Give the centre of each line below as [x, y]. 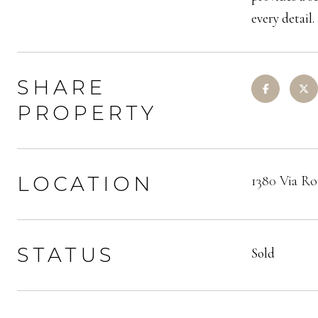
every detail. [283, 18]
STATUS [66, 255]
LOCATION [86, 184]
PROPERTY [87, 113]
